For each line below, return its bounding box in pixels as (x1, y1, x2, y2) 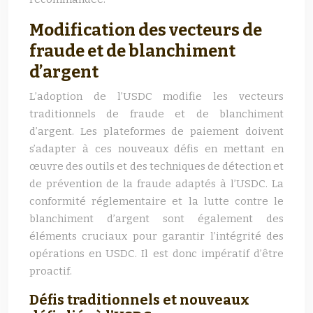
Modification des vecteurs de (29, 20, 262, 40)
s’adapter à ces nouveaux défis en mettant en (29, 143, 284, 155)
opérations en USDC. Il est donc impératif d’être (29, 247, 284, 260)
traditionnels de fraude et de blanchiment (29, 108, 284, 120)
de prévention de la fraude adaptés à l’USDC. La (29, 177, 284, 190)
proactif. (29, 265, 72, 277)
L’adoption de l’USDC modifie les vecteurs (29, 90, 284, 103)
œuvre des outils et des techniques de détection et (29, 160, 284, 173)
